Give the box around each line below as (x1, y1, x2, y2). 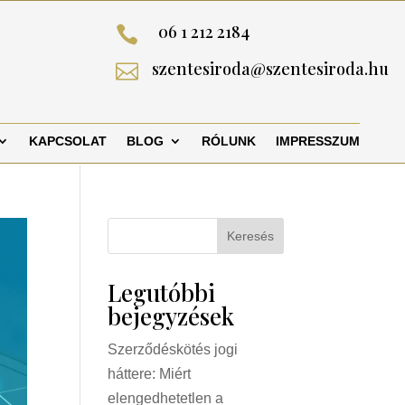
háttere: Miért (108, 366, 192, 381)
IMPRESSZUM (276, 134, 360, 148)
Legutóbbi (108, 277, 216, 308)
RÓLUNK (202, 134, 256, 148)
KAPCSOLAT (29, 134, 107, 148)
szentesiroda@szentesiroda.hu (151, 57, 389, 80)
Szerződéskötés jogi (108, 342, 239, 357)
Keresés (226, 229, 274, 243)
